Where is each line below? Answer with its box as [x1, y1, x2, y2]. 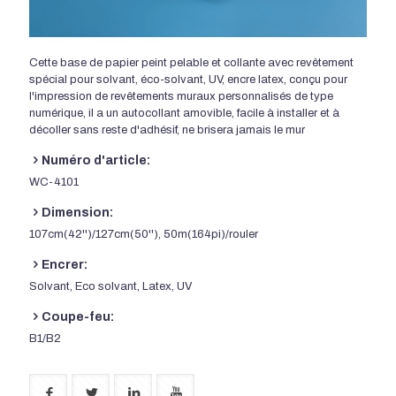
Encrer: [42, 257, 88, 271]
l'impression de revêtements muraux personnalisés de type [29, 89, 333, 103]
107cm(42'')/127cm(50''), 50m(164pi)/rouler [29, 227, 258, 240]
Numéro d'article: [42, 153, 150, 167]
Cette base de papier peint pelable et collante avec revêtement [29, 56, 354, 69]
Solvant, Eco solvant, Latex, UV [29, 279, 192, 293]
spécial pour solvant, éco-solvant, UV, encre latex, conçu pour [29, 72, 347, 86]
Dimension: [42, 205, 113, 219]
